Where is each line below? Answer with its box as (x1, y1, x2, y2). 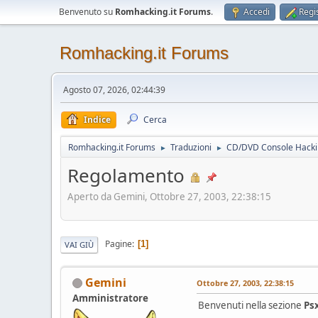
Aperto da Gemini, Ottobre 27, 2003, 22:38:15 (67, 190, 271, 203)
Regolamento (67, 163, 185, 188)
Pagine (105, 238, 132, 251)
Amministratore (72, 291, 148, 305)
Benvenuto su (59, 6, 115, 18)
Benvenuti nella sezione (198, 298, 304, 312)
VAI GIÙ (65, 238, 94, 250)
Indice (84, 114, 111, 126)
